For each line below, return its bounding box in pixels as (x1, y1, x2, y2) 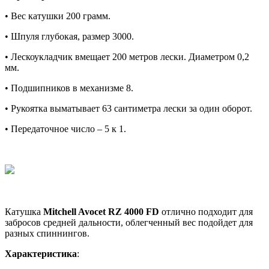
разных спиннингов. (5, 228, 89, 238)
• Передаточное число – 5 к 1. (5, 123, 126, 134)
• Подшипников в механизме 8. (5, 82, 133, 93)
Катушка (5, 206, 43, 217)
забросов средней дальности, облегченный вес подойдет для (5, 217, 253, 228)
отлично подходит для (159, 206, 253, 217)
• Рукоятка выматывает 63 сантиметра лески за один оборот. (5, 103, 252, 113)
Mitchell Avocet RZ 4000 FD (43, 206, 159, 217)
